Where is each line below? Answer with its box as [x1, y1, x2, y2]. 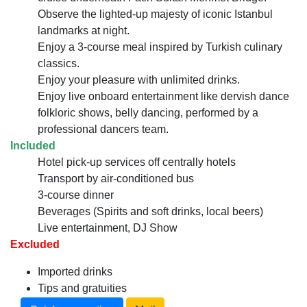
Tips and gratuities [38, 282, 127, 294]
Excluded [10, 238, 60, 250]
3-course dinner [38, 189, 114, 201]
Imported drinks [38, 266, 112, 278]
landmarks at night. [38, 25, 130, 36]
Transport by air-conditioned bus [38, 173, 194, 184]
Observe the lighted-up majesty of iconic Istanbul [38, 8, 273, 20]
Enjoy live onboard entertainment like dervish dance [38, 90, 289, 102]
